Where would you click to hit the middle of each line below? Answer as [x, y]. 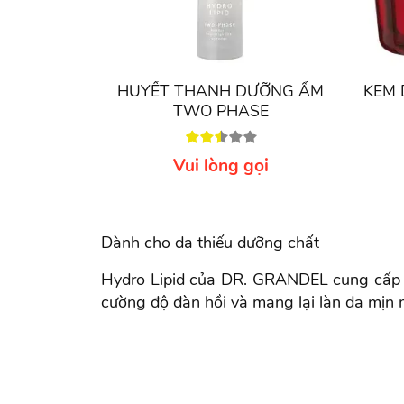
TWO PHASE [220, 111]
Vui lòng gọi [220, 166]
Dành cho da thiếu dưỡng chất [210, 243]
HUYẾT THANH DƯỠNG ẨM [220, 91]
